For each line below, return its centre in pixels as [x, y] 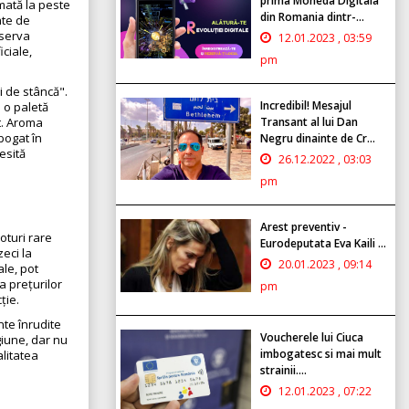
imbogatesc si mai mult [321, 353]
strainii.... [283, 370]
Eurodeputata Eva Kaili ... [323, 243]
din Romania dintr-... [312, 16]
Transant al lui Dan [309, 121]
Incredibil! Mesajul [306, 105]
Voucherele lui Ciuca [312, 337]
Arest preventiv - [304, 226]
